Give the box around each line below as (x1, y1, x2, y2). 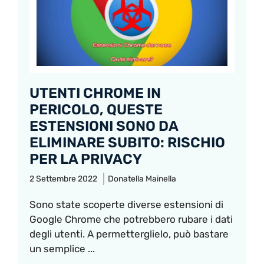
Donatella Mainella (108, 174, 176, 184)
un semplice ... (29, 243, 95, 255)
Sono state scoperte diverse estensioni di (29, 199, 223, 211)
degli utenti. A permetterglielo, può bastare (29, 228, 229, 240)
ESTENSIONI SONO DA (29, 118, 178, 135)
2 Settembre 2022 (29, 174, 97, 184)
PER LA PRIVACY (29, 151, 142, 168)
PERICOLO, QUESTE (29, 101, 163, 118)
